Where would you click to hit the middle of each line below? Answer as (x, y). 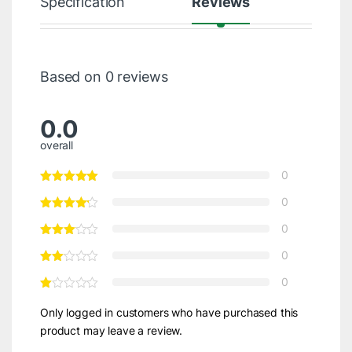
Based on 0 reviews (104, 76)
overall (57, 145)
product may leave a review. (111, 330)
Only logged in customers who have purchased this (169, 312)
